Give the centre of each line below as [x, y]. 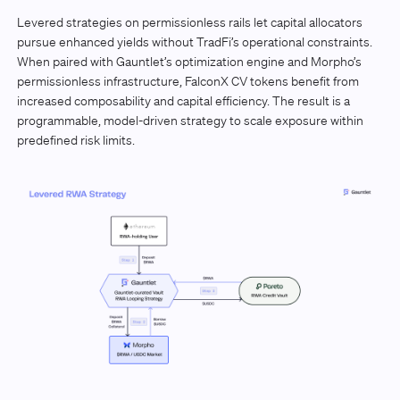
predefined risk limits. [75, 141]
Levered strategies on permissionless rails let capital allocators [189, 23]
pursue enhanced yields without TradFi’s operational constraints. [194, 42]
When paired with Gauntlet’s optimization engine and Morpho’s [189, 62]
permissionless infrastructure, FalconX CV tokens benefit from [187, 82]
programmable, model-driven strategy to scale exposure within [190, 121]
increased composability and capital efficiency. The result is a [183, 101]
